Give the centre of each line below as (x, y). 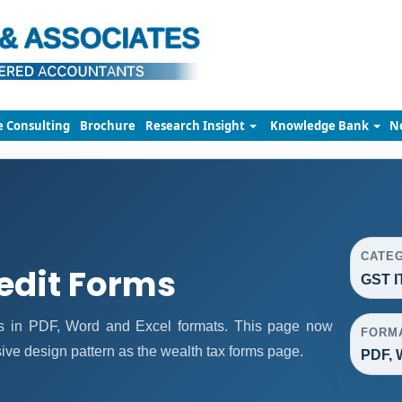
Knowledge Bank (320, 126)
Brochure (108, 126)
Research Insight (197, 126)
